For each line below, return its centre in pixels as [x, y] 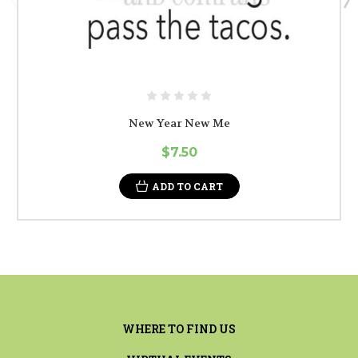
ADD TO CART [187, 186]
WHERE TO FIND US [179, 328]
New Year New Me [179, 123]
